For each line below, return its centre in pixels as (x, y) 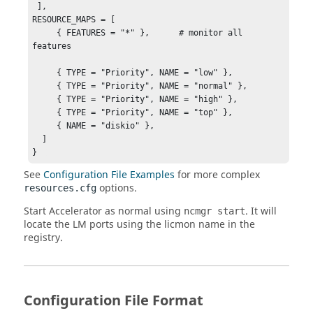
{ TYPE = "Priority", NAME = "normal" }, (45, 86)
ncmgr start (214, 211)
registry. (43, 238)
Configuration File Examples (109, 175)
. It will (261, 211)
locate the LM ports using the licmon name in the (139, 224)
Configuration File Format (114, 300)
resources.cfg (60, 188)
